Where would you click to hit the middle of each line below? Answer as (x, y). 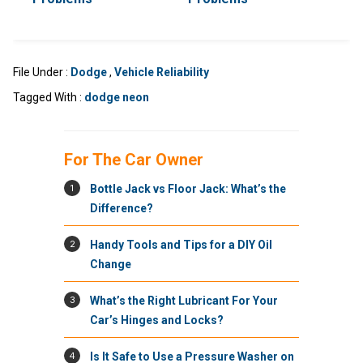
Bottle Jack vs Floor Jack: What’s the (188, 188)
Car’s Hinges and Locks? (157, 320)
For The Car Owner (134, 159)
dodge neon (117, 97)
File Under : (42, 72)
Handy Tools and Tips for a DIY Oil (181, 244)
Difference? (122, 208)
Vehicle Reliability (162, 72)
